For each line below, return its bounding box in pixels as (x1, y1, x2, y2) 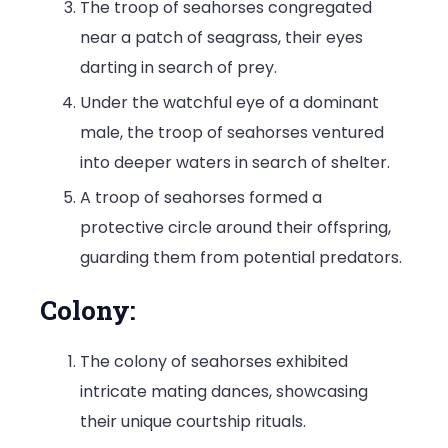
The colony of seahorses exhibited (80, 349, 348, 373)
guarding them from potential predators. (80, 245, 402, 269)
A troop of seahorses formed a (80, 185, 322, 209)
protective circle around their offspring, (80, 215, 391, 239)
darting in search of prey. (80, 55, 277, 79)
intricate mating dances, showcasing (80, 379, 368, 403)
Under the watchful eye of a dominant (80, 90, 379, 114)
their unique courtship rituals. (80, 409, 306, 433)
